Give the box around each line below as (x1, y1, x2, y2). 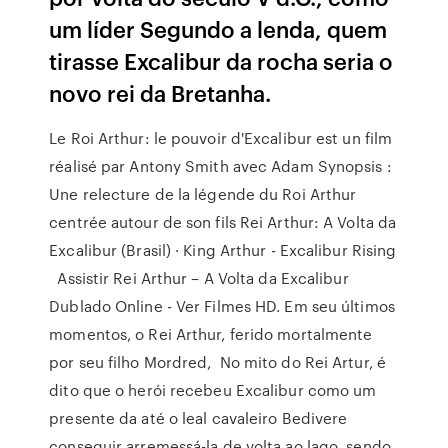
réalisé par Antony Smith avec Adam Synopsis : (49, 155, 392, 177)
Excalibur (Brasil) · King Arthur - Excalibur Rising (49, 239, 397, 261)
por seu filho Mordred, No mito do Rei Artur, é (49, 351, 386, 373)
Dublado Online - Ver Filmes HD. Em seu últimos (49, 295, 395, 317)
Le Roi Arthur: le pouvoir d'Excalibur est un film (49, 127, 393, 149)
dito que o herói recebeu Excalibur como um (49, 379, 377, 401)
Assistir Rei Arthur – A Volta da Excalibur (49, 267, 349, 289)
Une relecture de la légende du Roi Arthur (49, 183, 357, 205)
